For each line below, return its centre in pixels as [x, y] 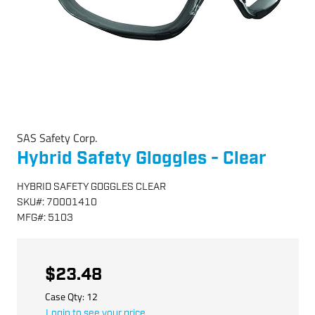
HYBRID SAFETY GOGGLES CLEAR [91, 187]
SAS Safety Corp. [57, 138]
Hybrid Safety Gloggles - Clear [141, 159]
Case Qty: [65, 296]
